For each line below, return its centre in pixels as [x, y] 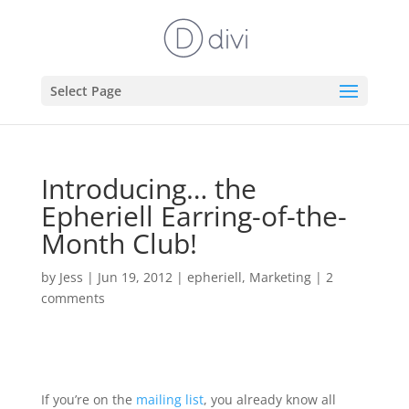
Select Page [85, 91]
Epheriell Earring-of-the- [194, 216]
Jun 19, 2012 [135, 277]
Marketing [280, 277]
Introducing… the [148, 189]
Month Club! [119, 243]
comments [73, 298]
